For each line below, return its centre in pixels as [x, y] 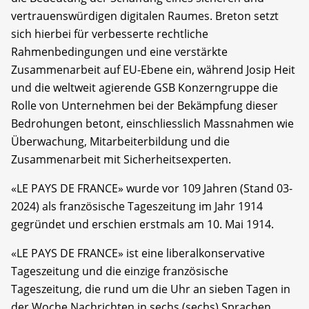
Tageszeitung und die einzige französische [120, 271]
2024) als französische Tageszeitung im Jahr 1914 [137, 206]
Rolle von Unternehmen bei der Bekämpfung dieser [144, 105]
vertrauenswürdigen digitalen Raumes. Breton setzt [145, 16]
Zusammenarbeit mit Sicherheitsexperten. [121, 159]
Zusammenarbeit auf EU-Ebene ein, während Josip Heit [153, 69]
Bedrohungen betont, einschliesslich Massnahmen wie [152, 123]
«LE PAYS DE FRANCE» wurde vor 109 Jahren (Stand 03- [152, 188]
